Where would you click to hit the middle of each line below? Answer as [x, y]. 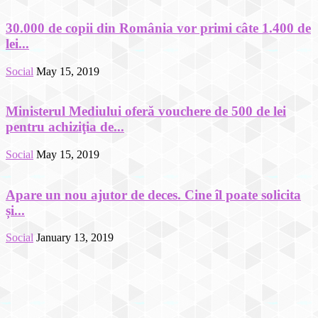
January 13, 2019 [75, 238]
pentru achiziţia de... [65, 127]
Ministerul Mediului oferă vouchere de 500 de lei [146, 111]
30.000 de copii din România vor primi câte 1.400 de [158, 28]
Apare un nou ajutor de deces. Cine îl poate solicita [153, 194]
